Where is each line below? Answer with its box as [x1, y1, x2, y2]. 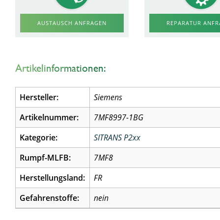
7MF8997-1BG [94, 112, 144, 123]
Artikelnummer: [20, 112, 79, 123]
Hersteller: [20, 92, 59, 103]
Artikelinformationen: [15, 62, 107, 74]
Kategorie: [20, 132, 58, 143]
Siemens [94, 92, 123, 103]
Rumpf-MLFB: [20, 152, 71, 163]
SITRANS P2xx [94, 132, 141, 143]
